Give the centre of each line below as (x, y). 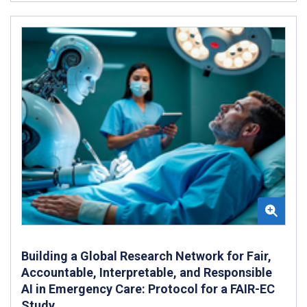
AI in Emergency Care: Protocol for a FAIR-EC (148, 289)
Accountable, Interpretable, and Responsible (147, 273)
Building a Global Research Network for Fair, (146, 256)
